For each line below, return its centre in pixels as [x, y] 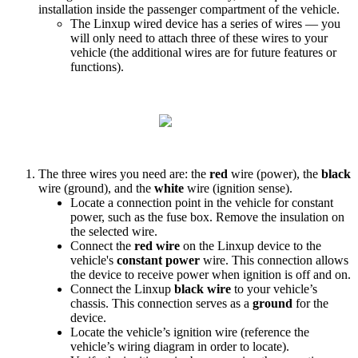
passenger [172, 9]
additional [157, 52]
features [303, 52]
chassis [88, 303]
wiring [134, 346]
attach [173, 38]
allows [332, 260]
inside [111, 9]
